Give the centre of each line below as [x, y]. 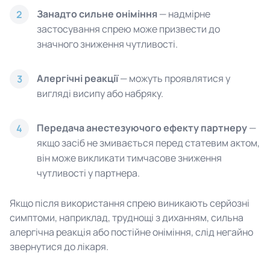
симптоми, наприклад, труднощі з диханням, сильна [127, 218]
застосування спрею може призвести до [128, 29]
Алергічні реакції [77, 78]
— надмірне [184, 14]
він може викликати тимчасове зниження [129, 158]
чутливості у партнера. [88, 173]
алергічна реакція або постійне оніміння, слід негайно [131, 232]
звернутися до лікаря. [59, 246]
